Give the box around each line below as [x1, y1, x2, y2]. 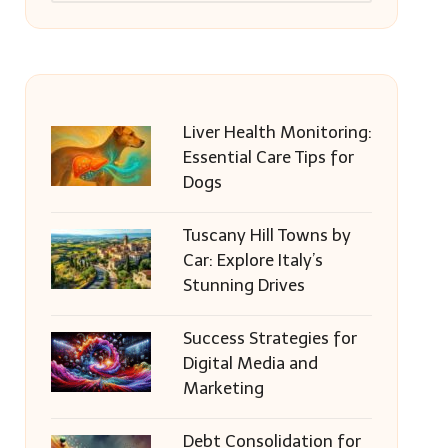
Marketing [182, 378, 264, 398]
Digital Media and [182, 353, 318, 373]
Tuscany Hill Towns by [182, 225, 351, 245]
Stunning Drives [182, 275, 305, 295]
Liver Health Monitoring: [182, 122, 372, 142]
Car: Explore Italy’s [182, 250, 323, 270]
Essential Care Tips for [182, 147, 354, 167]
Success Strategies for [182, 328, 357, 348]
